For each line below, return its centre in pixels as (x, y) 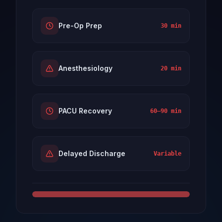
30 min (171, 26)
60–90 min (166, 111)
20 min (171, 68)
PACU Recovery (85, 111)
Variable (167, 153)
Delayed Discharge (92, 153)
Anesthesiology (85, 68)
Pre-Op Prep (80, 25)
